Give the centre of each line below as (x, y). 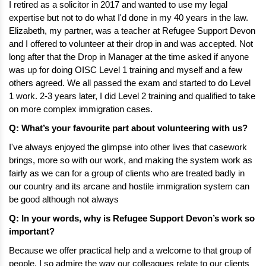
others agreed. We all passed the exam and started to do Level (130, 83)
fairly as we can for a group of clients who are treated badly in (127, 173)
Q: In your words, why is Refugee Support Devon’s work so (132, 218)
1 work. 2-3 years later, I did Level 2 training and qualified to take (132, 96)
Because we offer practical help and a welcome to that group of (130, 250)
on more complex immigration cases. (82, 109)
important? (33, 231)
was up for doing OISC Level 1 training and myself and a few (126, 70)
